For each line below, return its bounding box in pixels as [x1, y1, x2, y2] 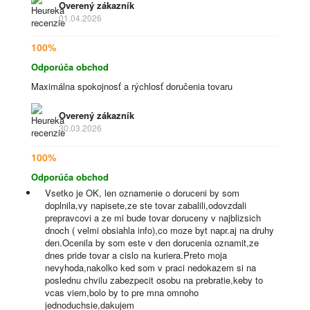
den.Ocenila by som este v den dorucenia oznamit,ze [45, 236, 259, 249]
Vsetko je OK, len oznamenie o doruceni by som [45, 186, 239, 199]
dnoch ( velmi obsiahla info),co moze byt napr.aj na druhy [45, 224, 274, 237]
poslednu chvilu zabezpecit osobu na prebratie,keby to [45, 273, 263, 286]
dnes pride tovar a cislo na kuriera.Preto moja [45, 248, 227, 262]
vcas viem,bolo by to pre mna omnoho [45, 286, 199, 299]
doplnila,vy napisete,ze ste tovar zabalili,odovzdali [45, 199, 246, 212]
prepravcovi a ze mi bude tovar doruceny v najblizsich [45, 211, 261, 224]
